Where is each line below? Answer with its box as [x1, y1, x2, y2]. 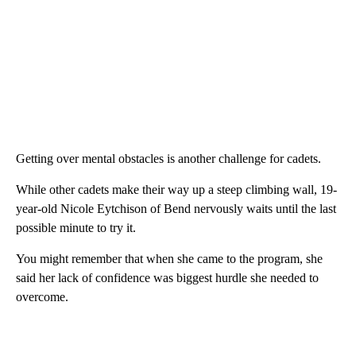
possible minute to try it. [16, 221, 136, 235]
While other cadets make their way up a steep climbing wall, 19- [16, 183, 337, 197]
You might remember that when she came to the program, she [16, 252, 323, 266]
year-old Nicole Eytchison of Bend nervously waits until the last [16, 202, 336, 216]
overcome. [16, 290, 68, 304]
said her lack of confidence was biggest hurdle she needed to [16, 271, 319, 285]
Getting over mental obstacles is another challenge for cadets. [16, 152, 321, 166]
